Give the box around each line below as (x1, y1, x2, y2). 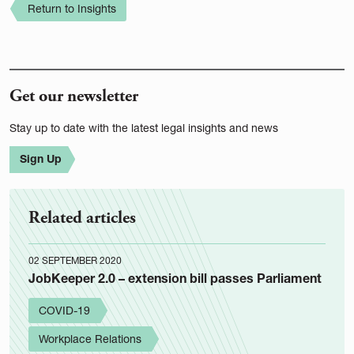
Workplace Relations (39, 331, 141, 345)
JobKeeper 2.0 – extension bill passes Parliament (28, 269, 322, 285)
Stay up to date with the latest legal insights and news (9, 120, 278, 134)
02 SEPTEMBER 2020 (28, 254, 122, 266)
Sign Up (20, 151, 62, 165)
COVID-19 (39, 303, 90, 317)
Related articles (28, 205, 136, 229)
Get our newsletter (9, 84, 138, 107)
